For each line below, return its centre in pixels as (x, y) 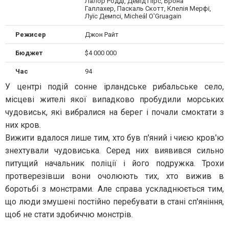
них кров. (23, 125)
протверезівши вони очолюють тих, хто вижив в (114, 176)
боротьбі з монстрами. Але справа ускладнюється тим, (114, 189)
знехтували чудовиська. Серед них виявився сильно (114, 151)
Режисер (31, 35)
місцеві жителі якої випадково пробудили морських (114, 99)
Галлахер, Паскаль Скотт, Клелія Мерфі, (148, 8)
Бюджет (29, 53)
